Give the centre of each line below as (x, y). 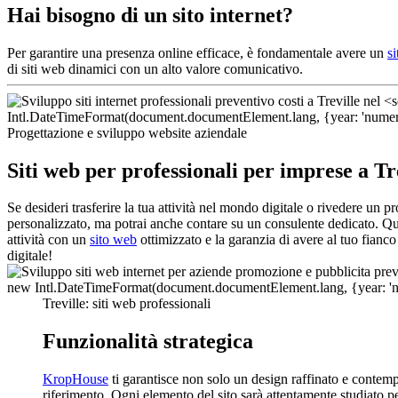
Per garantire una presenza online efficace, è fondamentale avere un (197, 52)
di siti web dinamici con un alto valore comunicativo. (155, 68)
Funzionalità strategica (148, 342)
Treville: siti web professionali (127, 304)
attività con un (48, 240)
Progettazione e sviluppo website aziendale (127, 132)
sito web (113, 240)
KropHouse (76, 379)
